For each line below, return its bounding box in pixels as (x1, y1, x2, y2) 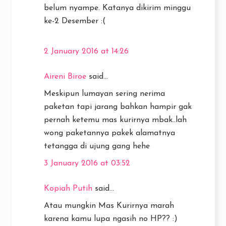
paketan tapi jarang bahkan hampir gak (44, 103, 192, 111)
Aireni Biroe (44, 73, 86, 81)
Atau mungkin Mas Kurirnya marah (44, 202, 174, 210)
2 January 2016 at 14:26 (44, 47, 129, 55)
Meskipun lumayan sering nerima (44, 90, 165, 98)
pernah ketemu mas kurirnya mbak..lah (44, 116, 187, 124)
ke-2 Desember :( (44, 17, 105, 25)
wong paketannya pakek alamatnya (44, 129, 175, 137)
